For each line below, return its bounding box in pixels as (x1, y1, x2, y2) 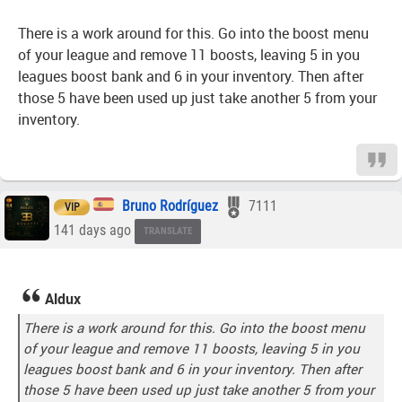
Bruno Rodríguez (122, 197, 218, 215)
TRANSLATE (144, 225, 192, 238)
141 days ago (54, 222, 135, 240)
